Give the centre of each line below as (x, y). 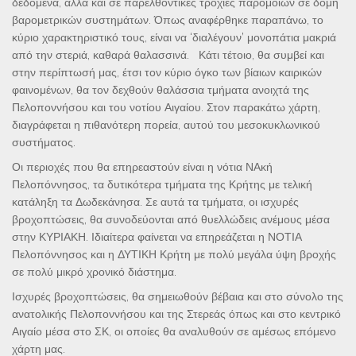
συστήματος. (44, 142)
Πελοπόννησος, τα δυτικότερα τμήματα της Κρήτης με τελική (162, 184)
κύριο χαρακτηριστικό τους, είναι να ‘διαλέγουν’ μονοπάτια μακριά (174, 37)
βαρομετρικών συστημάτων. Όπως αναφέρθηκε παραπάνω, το (168, 19)
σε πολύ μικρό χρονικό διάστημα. (94, 271)
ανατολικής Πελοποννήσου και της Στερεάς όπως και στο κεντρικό (176, 313)
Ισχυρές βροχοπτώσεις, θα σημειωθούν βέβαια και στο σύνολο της (178, 296)
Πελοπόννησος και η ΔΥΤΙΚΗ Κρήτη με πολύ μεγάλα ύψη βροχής (174, 254)
